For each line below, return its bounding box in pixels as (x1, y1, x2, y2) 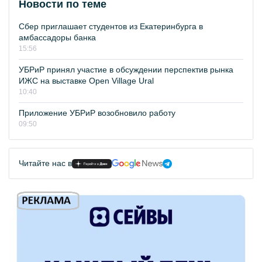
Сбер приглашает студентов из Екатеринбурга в (19, 22, 203, 31)
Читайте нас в (19, 158, 72, 168)
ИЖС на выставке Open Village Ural (19, 76, 154, 85)
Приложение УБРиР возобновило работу (19, 108, 175, 118)
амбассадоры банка (19, 33, 96, 42)
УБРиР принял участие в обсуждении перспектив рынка (19, 65, 233, 74)
